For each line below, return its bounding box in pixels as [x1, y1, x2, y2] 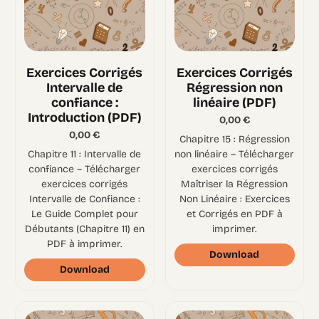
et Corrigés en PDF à [186, 208, 283, 221]
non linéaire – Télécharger [174, 148, 295, 161]
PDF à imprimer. [47, 238, 122, 251]
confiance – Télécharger [28, 163, 141, 176]
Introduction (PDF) [27, 110, 142, 126]
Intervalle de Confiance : [28, 193, 140, 206]
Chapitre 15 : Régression [179, 133, 290, 146]
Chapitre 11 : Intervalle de [28, 148, 142, 161]
